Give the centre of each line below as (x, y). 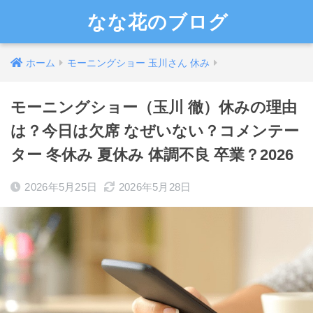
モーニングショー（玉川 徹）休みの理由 (154, 107)
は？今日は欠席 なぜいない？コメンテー (155, 131)
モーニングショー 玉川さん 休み (138, 63)
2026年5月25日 (61, 187)
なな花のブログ (158, 22)
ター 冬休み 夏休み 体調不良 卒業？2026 (152, 155)
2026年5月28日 (155, 187)
